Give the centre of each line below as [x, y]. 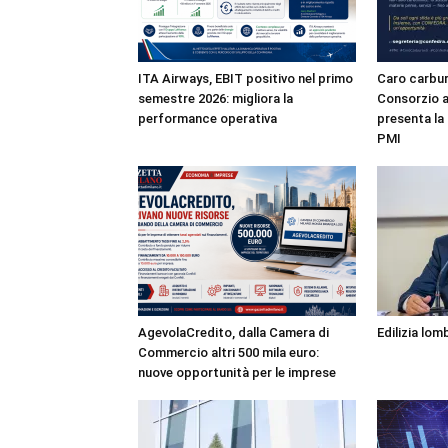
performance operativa [207, 118]
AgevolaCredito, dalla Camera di [233, 332]
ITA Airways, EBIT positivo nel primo [245, 78]
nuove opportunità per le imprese [237, 372]
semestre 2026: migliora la [215, 98]
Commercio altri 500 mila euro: [228, 352]
